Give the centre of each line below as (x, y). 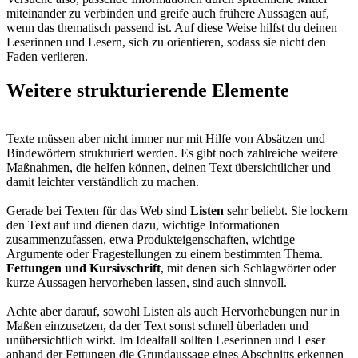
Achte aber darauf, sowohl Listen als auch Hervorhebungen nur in (173, 311)
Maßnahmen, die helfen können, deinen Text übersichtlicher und (169, 167)
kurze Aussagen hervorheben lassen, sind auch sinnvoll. (147, 282)
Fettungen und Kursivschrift (84, 268)
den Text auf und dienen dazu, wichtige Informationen (143, 225)
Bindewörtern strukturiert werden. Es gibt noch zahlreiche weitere (172, 153)
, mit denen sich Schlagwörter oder (248, 268)
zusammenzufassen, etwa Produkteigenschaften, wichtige (151, 239)
